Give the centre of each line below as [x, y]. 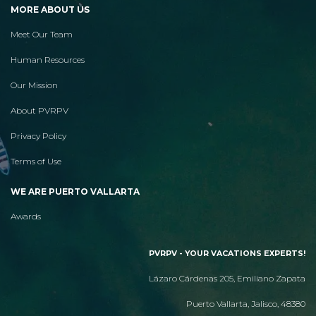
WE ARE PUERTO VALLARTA [75, 191]
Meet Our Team [42, 34]
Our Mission [34, 85]
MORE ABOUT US [50, 9]
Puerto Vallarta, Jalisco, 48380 [246, 303]
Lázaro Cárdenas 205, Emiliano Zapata [227, 278]
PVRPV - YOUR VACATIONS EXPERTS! [227, 253]
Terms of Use [36, 161]
